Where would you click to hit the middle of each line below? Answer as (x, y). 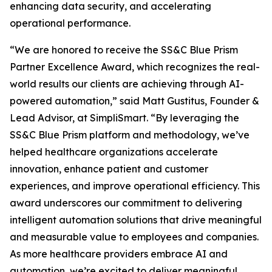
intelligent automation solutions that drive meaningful (136, 220)
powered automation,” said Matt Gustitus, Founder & (134, 101)
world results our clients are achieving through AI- (127, 84)
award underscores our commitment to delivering (126, 203)
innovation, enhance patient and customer (109, 169)
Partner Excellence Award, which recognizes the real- (135, 67)
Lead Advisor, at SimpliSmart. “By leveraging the (124, 118)
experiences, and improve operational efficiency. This (135, 186)
